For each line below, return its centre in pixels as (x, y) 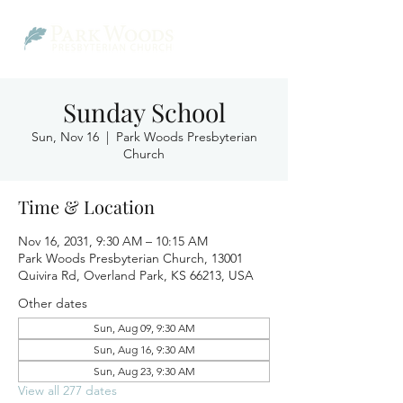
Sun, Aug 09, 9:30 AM (144, 328)
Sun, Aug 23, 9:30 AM (144, 371)
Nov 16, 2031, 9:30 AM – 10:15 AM (113, 241)
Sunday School (144, 112)
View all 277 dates (67, 390)
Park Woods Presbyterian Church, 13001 (130, 258)
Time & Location (86, 206)
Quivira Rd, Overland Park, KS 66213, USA (136, 275)
